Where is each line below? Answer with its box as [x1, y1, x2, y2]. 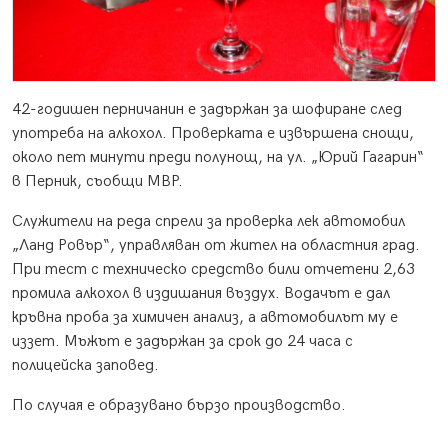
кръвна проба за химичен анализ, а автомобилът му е [12, 308, 398, 328]
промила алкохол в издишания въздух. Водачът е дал [12, 284, 390, 304]
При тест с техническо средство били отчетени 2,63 [12, 260, 415, 280]
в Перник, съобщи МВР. [12, 172, 183, 192]
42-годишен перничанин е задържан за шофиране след [12, 100, 402, 120]
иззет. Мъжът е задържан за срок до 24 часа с [12, 332, 353, 352]
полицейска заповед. [12, 356, 159, 376]
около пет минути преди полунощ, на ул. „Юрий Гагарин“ [12, 148, 424, 168]
